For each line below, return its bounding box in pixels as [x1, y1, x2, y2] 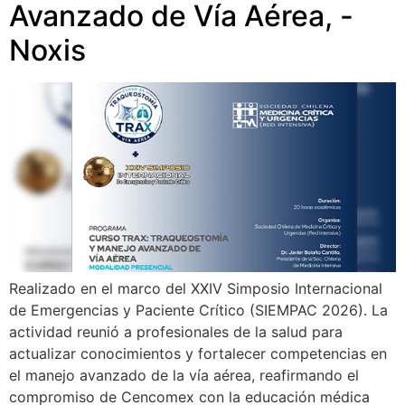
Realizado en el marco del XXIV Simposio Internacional [9, 279, 382, 298]
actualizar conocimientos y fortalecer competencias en [9, 344, 387, 363]
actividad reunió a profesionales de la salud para [9, 323, 343, 342]
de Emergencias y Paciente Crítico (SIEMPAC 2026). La [9, 301, 388, 320]
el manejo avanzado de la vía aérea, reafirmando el [9, 366, 359, 385]
